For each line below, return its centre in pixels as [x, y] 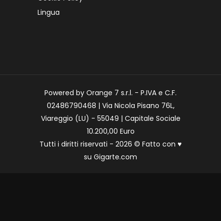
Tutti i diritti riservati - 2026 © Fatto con [109, 144]
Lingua [49, 12]
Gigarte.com [115, 157]
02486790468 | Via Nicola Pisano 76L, [110, 106]
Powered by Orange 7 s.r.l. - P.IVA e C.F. [110, 93]
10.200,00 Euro [110, 131]
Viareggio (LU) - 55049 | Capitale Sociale [110, 118]
